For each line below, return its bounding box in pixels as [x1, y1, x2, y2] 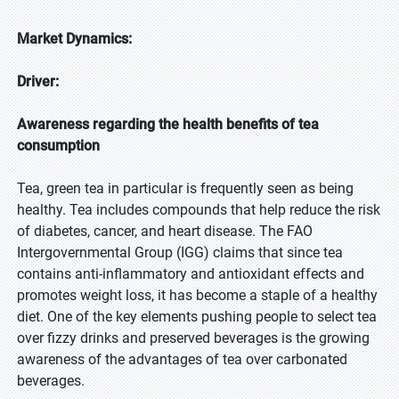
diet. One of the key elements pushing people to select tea [17, 308, 377, 325]
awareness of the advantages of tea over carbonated [17, 351, 347, 368]
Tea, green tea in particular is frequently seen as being [17, 180, 354, 197]
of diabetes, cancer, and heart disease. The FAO [17, 223, 313, 240]
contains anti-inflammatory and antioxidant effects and [17, 265, 364, 282]
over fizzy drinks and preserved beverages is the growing [17, 330, 370, 346]
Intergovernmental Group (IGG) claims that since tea [17, 244, 343, 261]
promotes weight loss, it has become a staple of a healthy [17, 287, 378, 304]
